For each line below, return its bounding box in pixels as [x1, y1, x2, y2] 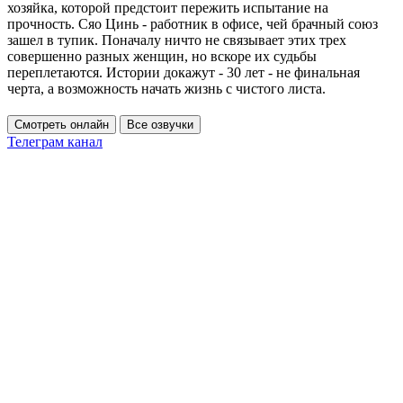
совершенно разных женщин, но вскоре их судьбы [7, 48, 317, 64]
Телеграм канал [7, 133, 103, 149]
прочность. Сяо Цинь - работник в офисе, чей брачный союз [7, 15, 378, 31]
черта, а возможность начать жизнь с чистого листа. [7, 80, 326, 96]
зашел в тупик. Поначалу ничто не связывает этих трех [7, 31, 346, 48]
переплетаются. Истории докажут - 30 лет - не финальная [7, 64, 360, 80]
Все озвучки [127, 117, 193, 131]
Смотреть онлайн [14, 117, 109, 131]
